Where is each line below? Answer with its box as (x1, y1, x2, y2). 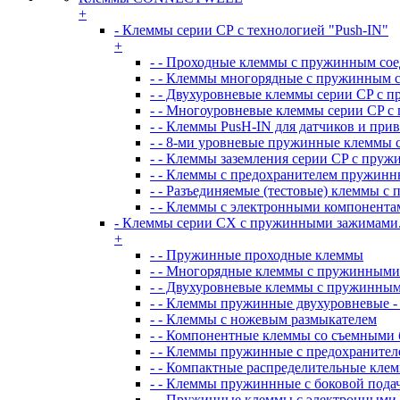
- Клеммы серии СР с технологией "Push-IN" (114, 22, 388, 37)
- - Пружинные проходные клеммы (150, 247, 363, 262)
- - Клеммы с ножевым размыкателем (150, 312, 377, 327)
